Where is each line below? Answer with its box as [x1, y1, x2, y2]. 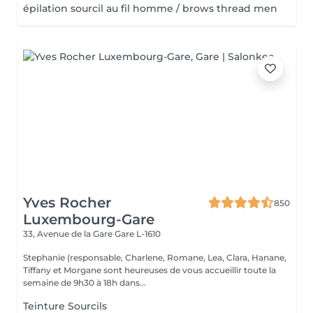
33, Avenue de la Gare [23, 228, 115, 239]
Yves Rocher [23, 194, 111, 211]
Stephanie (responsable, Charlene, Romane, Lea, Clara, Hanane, [23, 252, 286, 263]
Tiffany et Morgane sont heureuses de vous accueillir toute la [23, 265, 276, 275]
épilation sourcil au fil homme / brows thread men [23, 2, 277, 15]
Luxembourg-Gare [23, 211, 154, 228]
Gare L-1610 [115, 228, 161, 239]
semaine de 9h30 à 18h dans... [23, 277, 146, 288]
